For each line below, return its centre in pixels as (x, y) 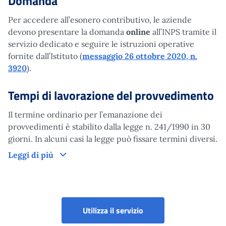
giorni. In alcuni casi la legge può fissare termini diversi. (113, 138)
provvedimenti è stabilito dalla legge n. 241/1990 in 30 (109, 126)
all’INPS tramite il (183, 32)
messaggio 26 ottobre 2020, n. (140, 56)
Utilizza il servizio (113, 210)
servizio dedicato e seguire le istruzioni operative (101, 44)
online (138, 32)
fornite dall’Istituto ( (45, 56)
